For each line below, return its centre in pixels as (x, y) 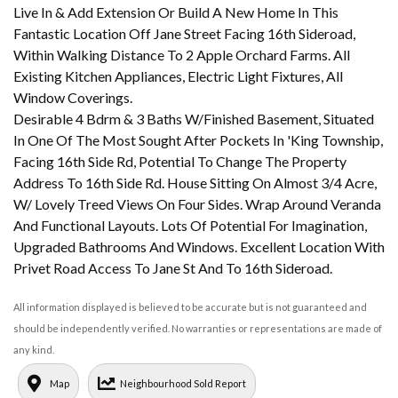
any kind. (34, 350)
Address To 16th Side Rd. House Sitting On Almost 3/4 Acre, (195, 183)
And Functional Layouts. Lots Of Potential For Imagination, (190, 226)
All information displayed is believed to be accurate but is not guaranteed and (190, 307)
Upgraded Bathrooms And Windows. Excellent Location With (199, 247)
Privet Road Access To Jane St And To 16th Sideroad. (173, 268)
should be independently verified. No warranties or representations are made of (198, 329)
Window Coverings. (73, 98)
